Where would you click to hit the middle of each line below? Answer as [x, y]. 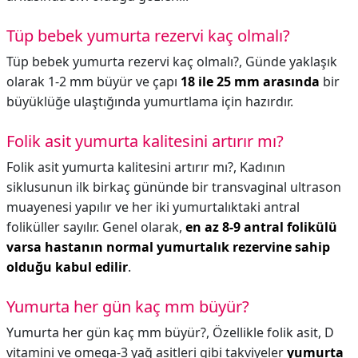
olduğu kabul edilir [67, 267]
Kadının [263, 167]
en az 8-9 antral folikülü [261, 227]
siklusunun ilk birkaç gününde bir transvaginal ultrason [174, 187]
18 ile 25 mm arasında [250, 82]
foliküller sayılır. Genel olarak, [96, 227]
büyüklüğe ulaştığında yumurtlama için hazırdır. [150, 101]
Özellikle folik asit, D [273, 332]
